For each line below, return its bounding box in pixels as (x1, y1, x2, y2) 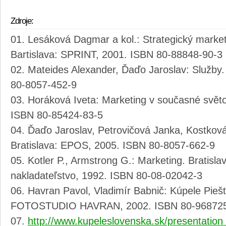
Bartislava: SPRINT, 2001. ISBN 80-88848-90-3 (11, 49, 222, 61)
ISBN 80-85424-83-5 (11, 109, 103, 121)
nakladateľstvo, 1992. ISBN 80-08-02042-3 (11, 170, 202, 182)
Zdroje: (11, 16, 33, 26)
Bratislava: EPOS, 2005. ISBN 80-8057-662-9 (11, 140, 215, 151)
